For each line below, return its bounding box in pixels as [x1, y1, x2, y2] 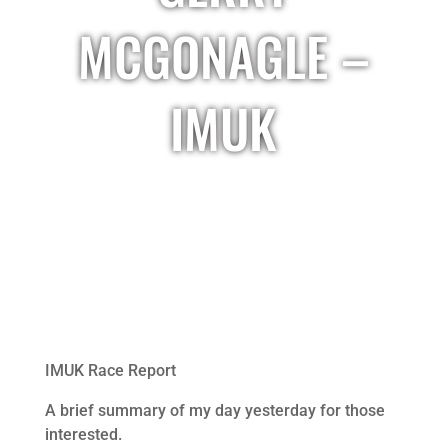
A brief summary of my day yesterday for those [44, 401, 385, 420]
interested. [44, 425, 122, 444]
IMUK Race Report [44, 361, 176, 380]
